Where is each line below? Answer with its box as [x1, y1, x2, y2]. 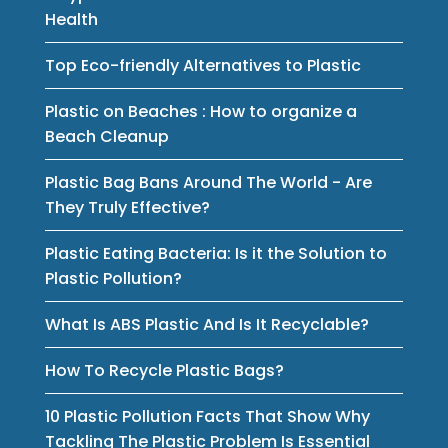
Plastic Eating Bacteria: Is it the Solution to [44, 241, 387, 265]
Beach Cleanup [44, 124, 169, 148]
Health [44, 7, 98, 31]
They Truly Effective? [44, 195, 210, 219]
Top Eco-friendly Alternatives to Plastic [44, 53, 361, 77]
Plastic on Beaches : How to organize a [44, 99, 357, 123]
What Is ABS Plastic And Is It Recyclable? [44, 312, 369, 336]
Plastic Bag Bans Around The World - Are [44, 170, 372, 194]
